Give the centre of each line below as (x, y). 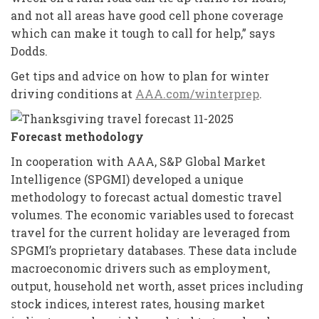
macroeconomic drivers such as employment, (140, 268)
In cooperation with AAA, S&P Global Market (138, 161)
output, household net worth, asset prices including (157, 286)
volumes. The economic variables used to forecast (152, 214)
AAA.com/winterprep (197, 93)
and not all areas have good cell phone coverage (147, 15)
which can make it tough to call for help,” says (143, 33)
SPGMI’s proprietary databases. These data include (154, 250)
